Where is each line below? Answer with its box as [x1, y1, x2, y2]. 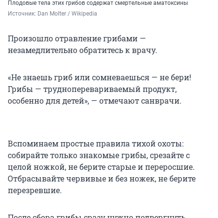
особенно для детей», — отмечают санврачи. [8, 95, 182, 106]
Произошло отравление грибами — [8, 33, 146, 44]
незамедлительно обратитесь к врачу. [8, 45, 157, 55]
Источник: [8, 10, 37, 18]
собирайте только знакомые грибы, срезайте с [8, 150, 190, 161]
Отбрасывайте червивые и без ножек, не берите [8, 173, 196, 184]
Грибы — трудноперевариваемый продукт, [8, 84, 177, 94]
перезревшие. [8, 185, 62, 196]
